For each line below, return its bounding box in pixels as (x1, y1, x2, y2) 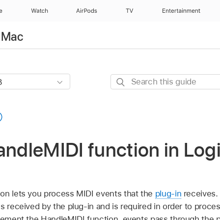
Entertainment (162, 7, 201, 14)
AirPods (76, 7, 98, 14)
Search (110, 75, 137, 85)
